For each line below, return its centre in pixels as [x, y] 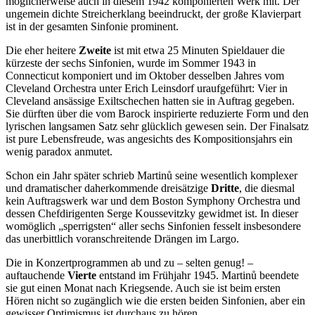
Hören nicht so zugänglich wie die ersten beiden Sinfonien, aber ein [155, 300]
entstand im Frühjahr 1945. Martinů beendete [198, 275]
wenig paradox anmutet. [59, 151]
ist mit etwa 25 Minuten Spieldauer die [198, 50]
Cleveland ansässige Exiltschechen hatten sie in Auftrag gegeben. [150, 101]
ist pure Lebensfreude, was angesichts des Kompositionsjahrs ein [149, 139]
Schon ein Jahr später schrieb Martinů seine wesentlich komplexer [152, 175]
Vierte [82, 275]
